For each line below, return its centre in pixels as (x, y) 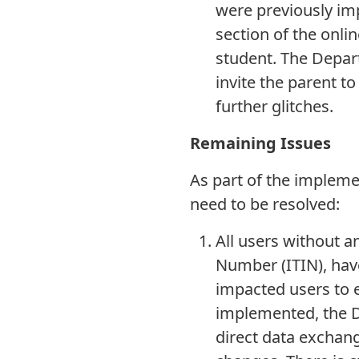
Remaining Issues (260, 143)
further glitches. (274, 106)
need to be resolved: (265, 204)
